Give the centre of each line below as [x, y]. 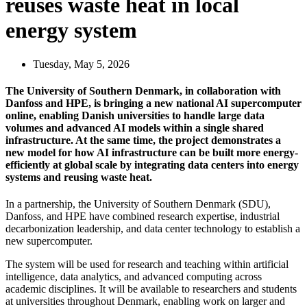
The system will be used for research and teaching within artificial [147, 265]
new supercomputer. [49, 241]
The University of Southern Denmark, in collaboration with [143, 91]
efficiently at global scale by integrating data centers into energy [152, 165]
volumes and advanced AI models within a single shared [135, 128]
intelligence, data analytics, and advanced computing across [134, 277]
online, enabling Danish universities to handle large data [135, 116]
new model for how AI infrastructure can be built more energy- [152, 153]
